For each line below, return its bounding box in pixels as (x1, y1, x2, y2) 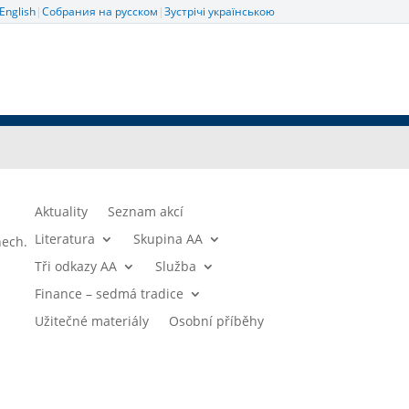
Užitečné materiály (35, 312, 150, 330)
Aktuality (35, 203, 89, 220)
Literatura (35, 230, 96, 247)
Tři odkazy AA (35, 257, 118, 275)
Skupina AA (133, 230, 204, 247)
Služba (155, 257, 197, 275)
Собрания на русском (41, 4, 158, 19)
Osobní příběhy (169, 312, 265, 330)
